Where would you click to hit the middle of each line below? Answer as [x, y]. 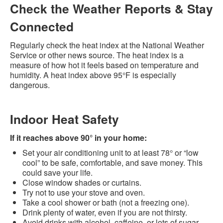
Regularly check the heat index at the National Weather [107, 45]
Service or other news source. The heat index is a [97, 55]
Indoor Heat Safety [64, 119]
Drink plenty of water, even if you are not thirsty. [105, 212]
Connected [42, 26]
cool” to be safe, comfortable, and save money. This [112, 162]
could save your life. [58, 172]
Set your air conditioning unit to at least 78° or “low [111, 152]
